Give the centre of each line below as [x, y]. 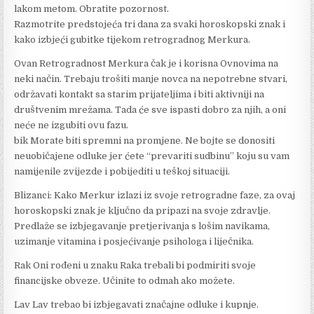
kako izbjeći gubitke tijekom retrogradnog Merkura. [132, 39]
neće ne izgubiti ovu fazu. [71, 125]
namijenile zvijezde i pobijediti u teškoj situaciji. [122, 171]
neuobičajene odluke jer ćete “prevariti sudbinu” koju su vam [152, 156]
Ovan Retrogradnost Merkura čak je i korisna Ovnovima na [146, 63]
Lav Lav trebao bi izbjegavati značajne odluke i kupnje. [137, 304]
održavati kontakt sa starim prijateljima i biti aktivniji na [139, 94]
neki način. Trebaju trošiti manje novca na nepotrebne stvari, [151, 78]
